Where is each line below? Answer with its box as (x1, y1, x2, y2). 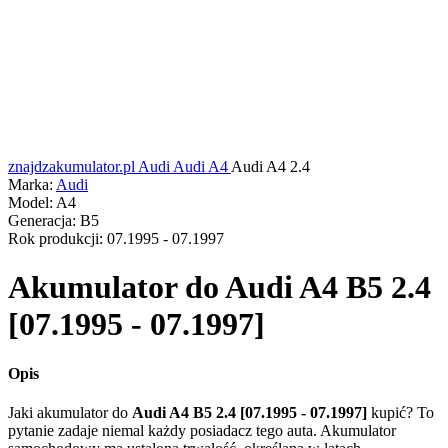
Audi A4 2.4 (231, 158, 310, 175)
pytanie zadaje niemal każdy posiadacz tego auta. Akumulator (8, 422, 396, 440)
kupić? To (371, 404, 434, 422)
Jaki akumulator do (8, 404, 132, 422)
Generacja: (8, 212, 76, 229)
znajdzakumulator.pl (8, 158, 135, 175)
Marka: (8, 176, 53, 193)
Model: (8, 194, 53, 211)
